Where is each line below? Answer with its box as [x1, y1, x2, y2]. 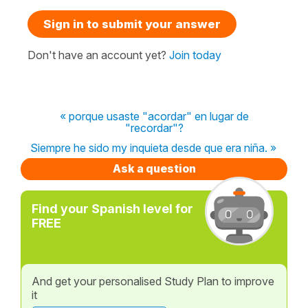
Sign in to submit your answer [43, 16, 221, 31]
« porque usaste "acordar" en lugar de [59, 109, 249, 123]
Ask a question [112, 161, 196, 175]
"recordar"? [124, 120, 184, 135]
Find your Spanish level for [32, 201, 193, 216]
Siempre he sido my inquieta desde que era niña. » [30, 140, 276, 155]
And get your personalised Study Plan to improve [32, 274, 274, 288]
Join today [169, 47, 221, 62]
